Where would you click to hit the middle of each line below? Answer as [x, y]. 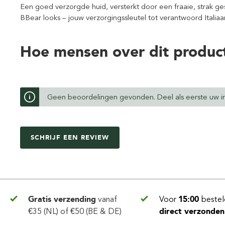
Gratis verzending [62, 199]
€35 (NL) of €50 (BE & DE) [75, 211]
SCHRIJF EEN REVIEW [70, 137]
